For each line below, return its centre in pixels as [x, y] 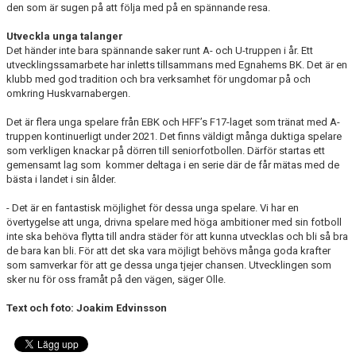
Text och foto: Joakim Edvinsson [87, 308]
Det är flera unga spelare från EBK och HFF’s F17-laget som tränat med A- [173, 122]
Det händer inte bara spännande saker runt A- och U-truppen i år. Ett [160, 50]
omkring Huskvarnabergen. [68, 93]
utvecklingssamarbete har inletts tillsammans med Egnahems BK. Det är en [177, 65]
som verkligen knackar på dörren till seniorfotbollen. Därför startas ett [166, 151]
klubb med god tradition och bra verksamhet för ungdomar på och [159, 79]
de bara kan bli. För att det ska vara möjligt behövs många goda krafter [168, 251]
